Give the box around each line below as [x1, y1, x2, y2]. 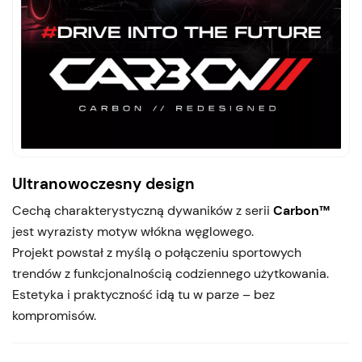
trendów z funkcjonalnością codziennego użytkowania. [12, 265, 329, 283]
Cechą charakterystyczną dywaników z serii [12, 202, 273, 220]
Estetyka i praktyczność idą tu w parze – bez [12, 286, 275, 304]
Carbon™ [273, 202, 330, 220]
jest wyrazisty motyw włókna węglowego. [12, 223, 254, 241]
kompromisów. [12, 307, 96, 325]
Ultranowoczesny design [12, 173, 195, 194]
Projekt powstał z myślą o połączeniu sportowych [12, 244, 301, 262]
